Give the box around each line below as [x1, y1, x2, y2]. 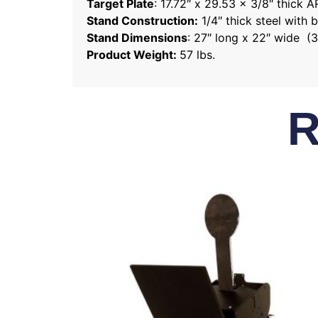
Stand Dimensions [87, 30, 187, 45]
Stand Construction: [87, 13, 198, 28]
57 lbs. [180, 47, 215, 62]
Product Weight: [87, 47, 180, 62]
